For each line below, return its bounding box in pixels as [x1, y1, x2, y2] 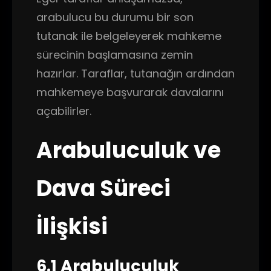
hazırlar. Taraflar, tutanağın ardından [36, 66, 235, 81]
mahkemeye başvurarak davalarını [36, 85, 224, 100]
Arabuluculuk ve [36, 135, 221, 166]
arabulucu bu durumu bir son [36, 10, 194, 25]
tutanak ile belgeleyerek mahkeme [36, 28, 221, 44]
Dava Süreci [36, 173, 171, 204]
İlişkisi [36, 211, 108, 242]
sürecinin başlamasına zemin [36, 47, 193, 62]
